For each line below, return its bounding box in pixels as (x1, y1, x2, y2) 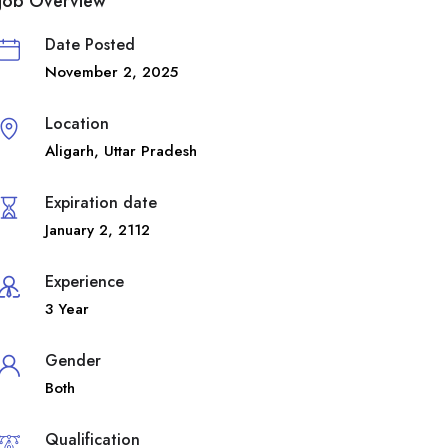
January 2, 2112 (44, 218, 150, 241)
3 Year (44, 297, 89, 320)
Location (44, 111, 109, 135)
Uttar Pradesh (103, 139, 197, 162)
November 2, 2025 (44, 60, 178, 83)
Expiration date (44, 190, 157, 214)
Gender (44, 348, 101, 372)
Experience (44, 269, 124, 293)
